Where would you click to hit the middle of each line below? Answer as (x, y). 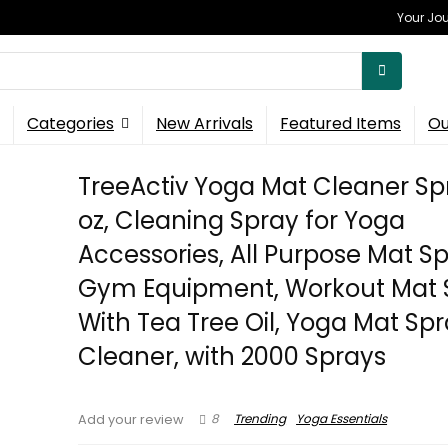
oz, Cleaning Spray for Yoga (242, 220)
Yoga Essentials (342, 419)
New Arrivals (204, 123)
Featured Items (340, 123)
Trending (260, 419)
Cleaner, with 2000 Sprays (232, 356)
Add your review (131, 419)
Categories (70, 123)
